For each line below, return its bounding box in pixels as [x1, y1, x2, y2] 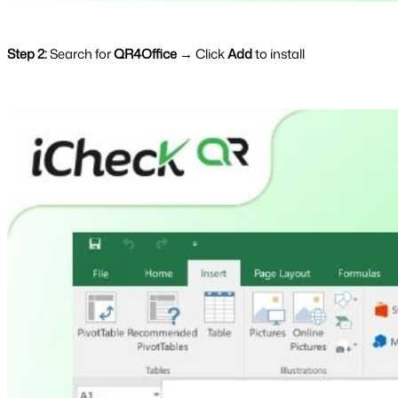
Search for [47, 44, 114, 63]
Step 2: [7, 44, 47, 63]
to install [252, 44, 305, 63]
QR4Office [114, 44, 177, 63]
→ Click [177, 44, 227, 63]
